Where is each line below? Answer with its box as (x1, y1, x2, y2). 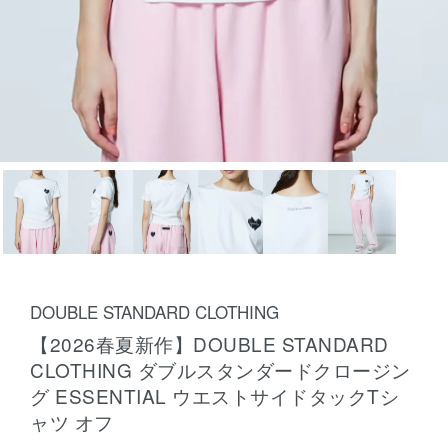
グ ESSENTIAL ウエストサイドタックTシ (30, 382, 399, 409)
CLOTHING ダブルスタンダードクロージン (30, 356, 411, 383)
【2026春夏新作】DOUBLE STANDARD (30, 330, 389, 357)
